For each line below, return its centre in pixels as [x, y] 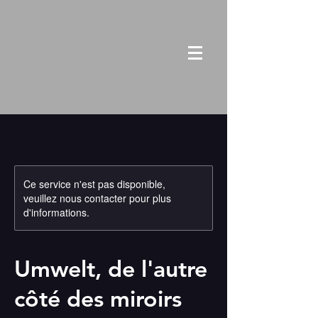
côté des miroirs [98, 298]
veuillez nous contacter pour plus [97, 198]
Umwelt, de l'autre [111, 268]
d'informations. [56, 212]
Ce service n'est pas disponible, [94, 184]
